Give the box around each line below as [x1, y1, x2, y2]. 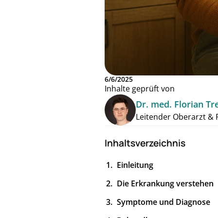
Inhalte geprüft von [105, 83, 175, 94]
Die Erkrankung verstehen [117, 178, 214, 189]
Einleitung [117, 160, 153, 171]
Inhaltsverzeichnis [105, 137, 185, 150]
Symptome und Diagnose [117, 197, 210, 208]
